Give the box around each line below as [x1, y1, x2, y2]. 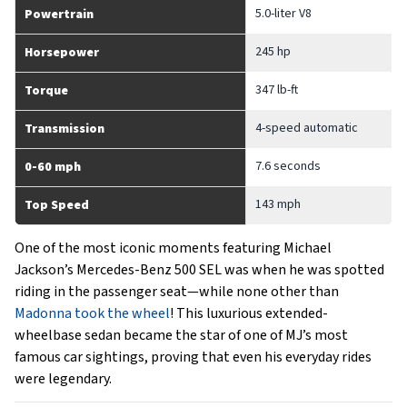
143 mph [255, 195, 301, 214]
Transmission [25, 120, 107, 139]
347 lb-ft [255, 81, 298, 100]
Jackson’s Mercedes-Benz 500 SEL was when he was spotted [15, 260, 384, 281]
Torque [25, 82, 68, 101]
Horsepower [25, 44, 99, 63]
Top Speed [25, 196, 89, 215]
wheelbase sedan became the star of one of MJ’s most [15, 325, 348, 346]
